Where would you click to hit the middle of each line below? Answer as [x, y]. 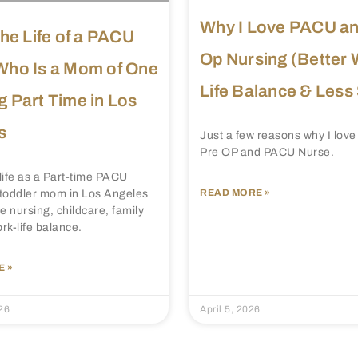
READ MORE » [235, 192]
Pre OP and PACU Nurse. [267, 152]
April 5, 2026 [230, 309]
